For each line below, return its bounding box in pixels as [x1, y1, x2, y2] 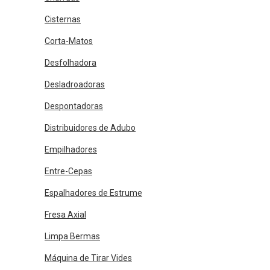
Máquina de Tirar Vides [45, 253, 132, 263]
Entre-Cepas [45, 166, 92, 176]
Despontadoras [45, 101, 103, 111]
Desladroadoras [45, 80, 105, 89]
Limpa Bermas [45, 231, 100, 241]
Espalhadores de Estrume [45, 188, 142, 198]
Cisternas [45, 14, 81, 24]
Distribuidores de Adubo [45, 123, 136, 133]
